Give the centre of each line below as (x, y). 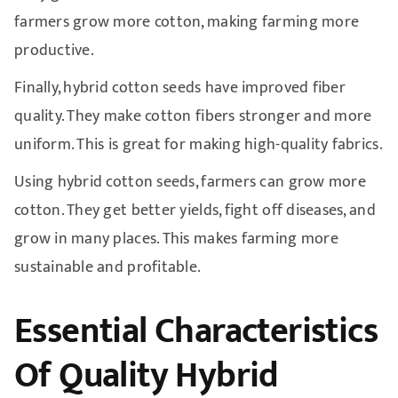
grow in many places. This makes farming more (176, 239)
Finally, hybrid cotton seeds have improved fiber (179, 88)
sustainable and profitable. (107, 267)
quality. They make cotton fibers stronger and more (193, 116)
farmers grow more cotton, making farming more (187, 22)
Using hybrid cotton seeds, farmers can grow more (190, 182)
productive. (54, 50)
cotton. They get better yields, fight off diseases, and (195, 210)
